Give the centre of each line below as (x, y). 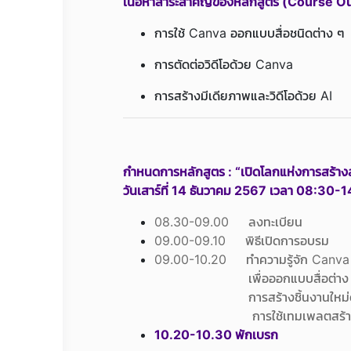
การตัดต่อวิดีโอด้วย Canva (224, 64)
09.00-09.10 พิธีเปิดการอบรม (242, 241)
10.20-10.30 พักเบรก (216, 335)
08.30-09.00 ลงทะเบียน (228, 222)
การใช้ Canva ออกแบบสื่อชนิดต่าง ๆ (250, 33)
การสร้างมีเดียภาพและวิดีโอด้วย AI (243, 96)
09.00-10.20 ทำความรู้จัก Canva (252, 259)
